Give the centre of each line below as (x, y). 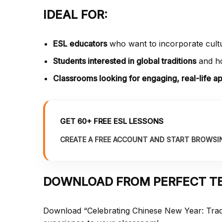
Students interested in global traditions (125, 61)
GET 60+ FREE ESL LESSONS (112, 121)
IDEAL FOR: (75, 14)
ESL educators (80, 43)
